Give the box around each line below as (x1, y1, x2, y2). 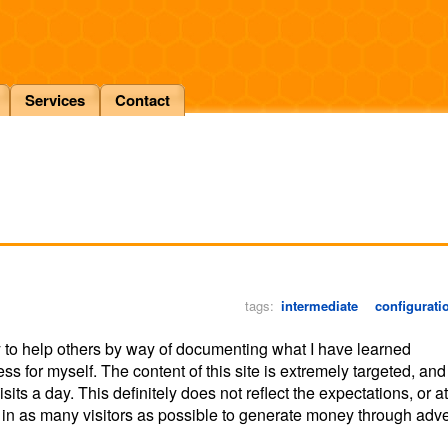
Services (25, 89, 85, 111)
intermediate (280, 296, 358, 315)
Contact (115, 89, 170, 111)
